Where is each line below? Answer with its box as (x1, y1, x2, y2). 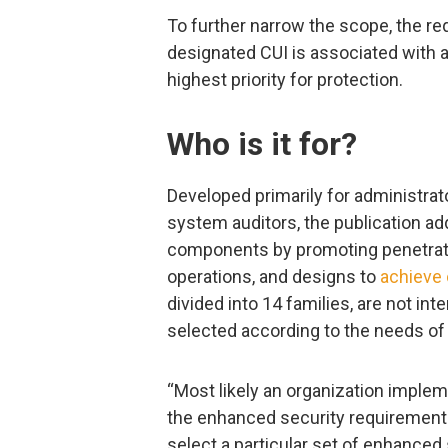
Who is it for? (167, 125, 357, 163)
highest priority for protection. (167, 69, 403, 91)
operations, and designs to (167, 266, 380, 288)
